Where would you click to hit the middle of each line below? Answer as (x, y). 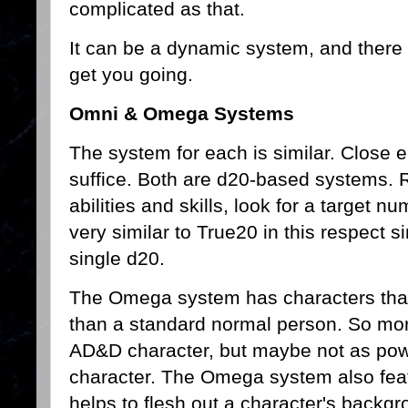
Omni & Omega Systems (182, 114)
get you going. (131, 75)
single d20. (120, 258)
